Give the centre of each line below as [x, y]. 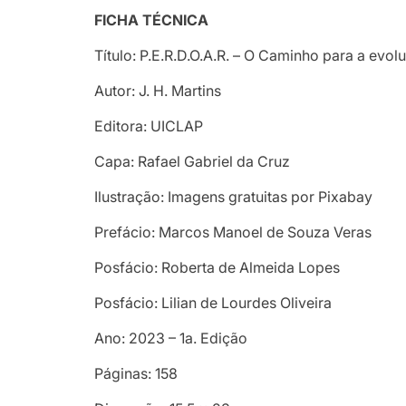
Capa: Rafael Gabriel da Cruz [193, 161]
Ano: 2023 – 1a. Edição [171, 338]
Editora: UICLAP [149, 126]
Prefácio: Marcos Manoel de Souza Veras [233, 232]
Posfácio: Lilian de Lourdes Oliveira [213, 302]
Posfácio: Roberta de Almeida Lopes [217, 267]
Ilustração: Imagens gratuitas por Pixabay [234, 196]
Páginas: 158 [136, 373]
